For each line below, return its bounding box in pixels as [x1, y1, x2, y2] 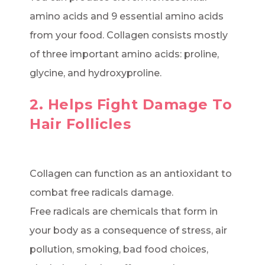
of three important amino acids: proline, [30, 49, 219, 60]
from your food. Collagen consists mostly [30, 30, 228, 41]
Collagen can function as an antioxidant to [30, 168, 232, 180]
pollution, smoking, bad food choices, [30, 244, 208, 256]
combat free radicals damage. [30, 187, 173, 199]
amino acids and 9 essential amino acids [30, 11, 224, 22]
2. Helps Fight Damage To [30, 96, 232, 114]
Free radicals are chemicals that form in [30, 206, 218, 218]
